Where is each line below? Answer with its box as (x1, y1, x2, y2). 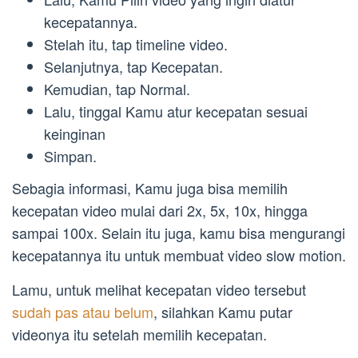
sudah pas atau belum (12, 300, 153, 322)
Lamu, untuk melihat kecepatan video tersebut (12, 278, 306, 300)
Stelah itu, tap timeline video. (44, 34, 228, 55)
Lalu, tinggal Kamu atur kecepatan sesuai (44, 101, 308, 122)
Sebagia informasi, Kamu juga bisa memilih (12, 177, 288, 198)
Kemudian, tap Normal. (44, 78, 190, 100)
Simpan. (44, 145, 97, 167)
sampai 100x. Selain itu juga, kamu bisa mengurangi (12, 221, 345, 243)
